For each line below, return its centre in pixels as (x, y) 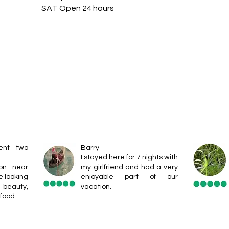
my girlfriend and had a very (129, 167)
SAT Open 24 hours (78, 8)
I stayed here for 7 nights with (129, 157)
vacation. (96, 187)
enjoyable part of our (129, 177)
